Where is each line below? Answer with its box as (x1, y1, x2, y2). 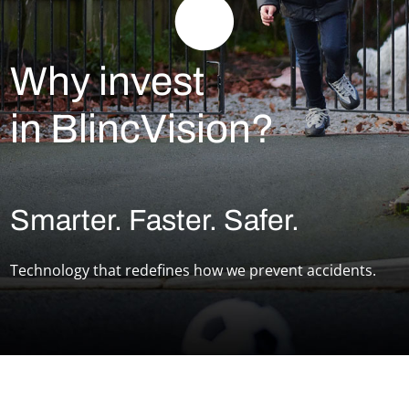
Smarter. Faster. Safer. (10, 208, 300, 238)
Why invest (10, 65, 205, 106)
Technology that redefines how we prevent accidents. (10, 260, 377, 281)
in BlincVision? (10, 112, 275, 153)
